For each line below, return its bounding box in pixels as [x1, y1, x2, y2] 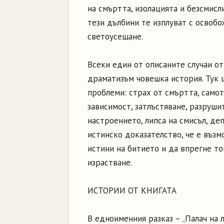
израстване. [87, 157, 132, 168]
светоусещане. [87, 31, 143, 42]
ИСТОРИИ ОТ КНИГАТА [87, 185, 176, 196]
